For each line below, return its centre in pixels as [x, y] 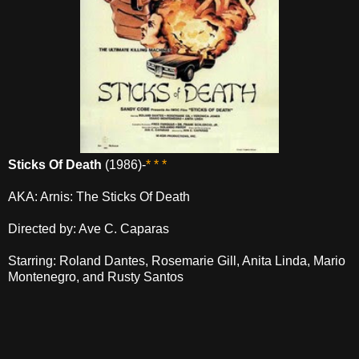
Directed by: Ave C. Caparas [89, 229]
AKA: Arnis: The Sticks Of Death [99, 197]
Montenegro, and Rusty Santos [96, 277]
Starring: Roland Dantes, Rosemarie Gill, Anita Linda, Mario [177, 261]
